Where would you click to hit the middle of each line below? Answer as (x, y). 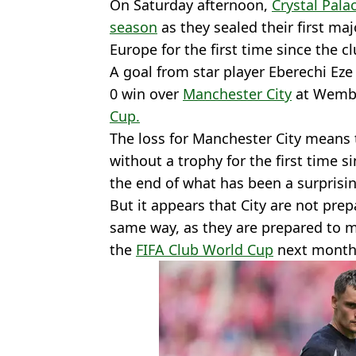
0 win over (146, 94)
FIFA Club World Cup (205, 250)
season (133, 27)
